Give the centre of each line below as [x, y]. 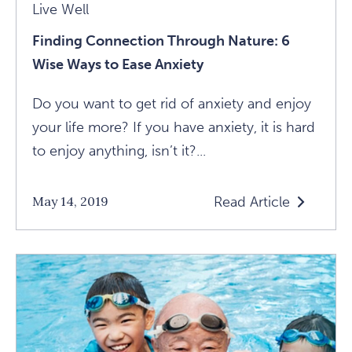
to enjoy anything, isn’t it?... [119, 150]
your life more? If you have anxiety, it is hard [174, 127]
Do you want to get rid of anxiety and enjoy [172, 103]
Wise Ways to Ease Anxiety [118, 64]
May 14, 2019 [70, 201]
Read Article [252, 202]
